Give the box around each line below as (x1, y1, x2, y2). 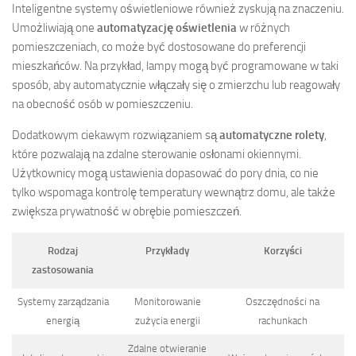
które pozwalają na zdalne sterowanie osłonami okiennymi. (12, 147, 301, 162)
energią (46, 315, 79, 327)
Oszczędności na (246, 296, 319, 308)
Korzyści (263, 245, 302, 257)
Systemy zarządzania (17, 296, 109, 308)
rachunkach (257, 315, 308, 327)
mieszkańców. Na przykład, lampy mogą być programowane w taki (12, 59, 339, 74)
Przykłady (145, 245, 189, 257)
